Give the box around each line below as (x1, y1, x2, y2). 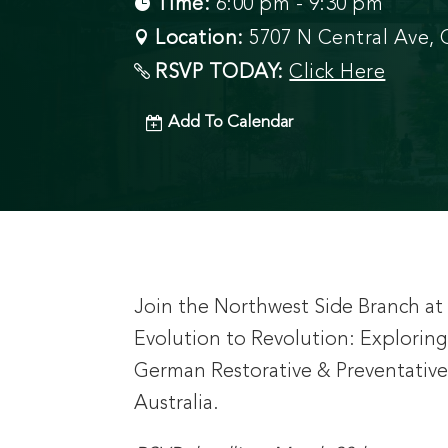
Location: (155, 28, 250, 49)
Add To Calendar (168, 113, 294, 131)
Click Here (289, 62, 386, 83)
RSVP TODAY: (155, 62, 290, 83)
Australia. (134, 393, 220, 414)
